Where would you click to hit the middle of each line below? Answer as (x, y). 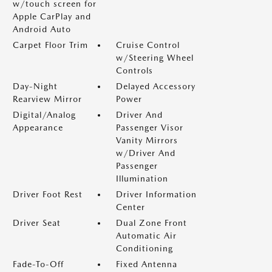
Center (131, 207)
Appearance (38, 127)
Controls (134, 70)
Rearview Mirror (47, 99)
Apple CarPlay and (52, 16)
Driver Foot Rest (48, 194)
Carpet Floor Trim (50, 45)
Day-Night (35, 86)
